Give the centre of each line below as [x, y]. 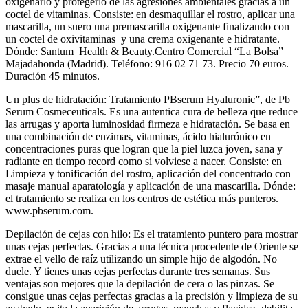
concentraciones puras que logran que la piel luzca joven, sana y [144, 148]
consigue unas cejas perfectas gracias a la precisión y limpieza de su [152, 296]
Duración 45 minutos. [53, 76]
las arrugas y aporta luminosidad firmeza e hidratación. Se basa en [148, 124]
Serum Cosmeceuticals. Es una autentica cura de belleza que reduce [152, 111]
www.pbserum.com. [49, 210]
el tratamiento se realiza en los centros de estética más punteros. [142, 198]
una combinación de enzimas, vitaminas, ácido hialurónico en [138, 136]
